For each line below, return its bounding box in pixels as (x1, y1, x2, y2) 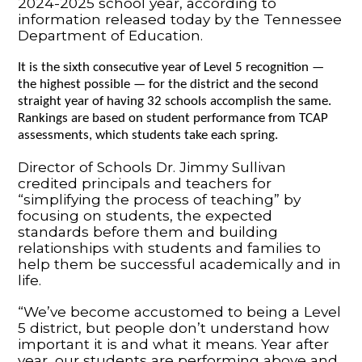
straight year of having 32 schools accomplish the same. (18, 94, 332, 108)
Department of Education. (18, 26, 204, 44)
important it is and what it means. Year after (18, 335, 330, 352)
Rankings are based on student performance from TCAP (18, 111, 329, 125)
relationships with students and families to (18, 238, 322, 256)
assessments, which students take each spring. (18, 128, 279, 142)
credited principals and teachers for (18, 174, 272, 192)
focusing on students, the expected (18, 206, 273, 224)
